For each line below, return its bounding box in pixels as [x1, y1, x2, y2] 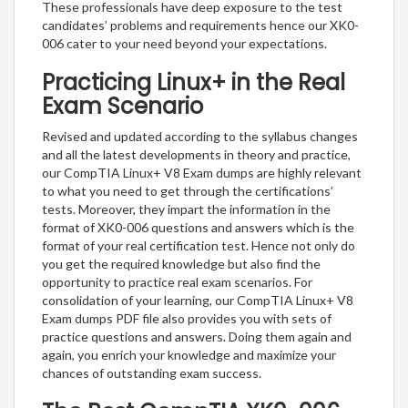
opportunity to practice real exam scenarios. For [42, 274, 312, 291]
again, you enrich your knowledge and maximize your [42, 347, 336, 363]
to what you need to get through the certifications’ [42, 183, 333, 199]
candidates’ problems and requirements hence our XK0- [42, 17, 359, 34]
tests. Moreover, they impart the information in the [42, 201, 331, 218]
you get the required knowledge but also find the [42, 256, 321, 272]
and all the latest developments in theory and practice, [42, 147, 351, 163]
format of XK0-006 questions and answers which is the [42, 219, 354, 236]
